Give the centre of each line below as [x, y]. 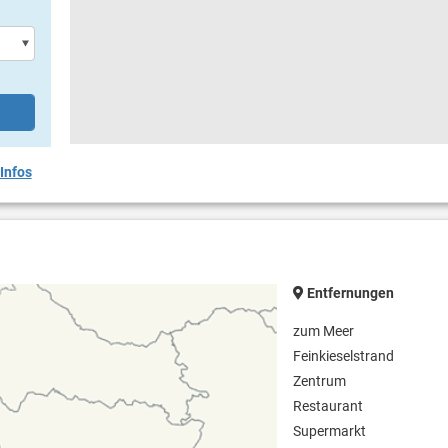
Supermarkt [330, 431]
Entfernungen [349, 293]
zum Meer [324, 331]
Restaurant [328, 406]
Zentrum [320, 381]
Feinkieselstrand [344, 356]
